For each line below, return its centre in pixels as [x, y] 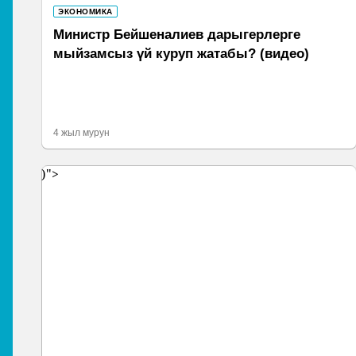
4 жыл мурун [81, 133]
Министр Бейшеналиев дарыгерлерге [177, 35]
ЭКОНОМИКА [85, 12]
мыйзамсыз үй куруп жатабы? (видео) [181, 54]
